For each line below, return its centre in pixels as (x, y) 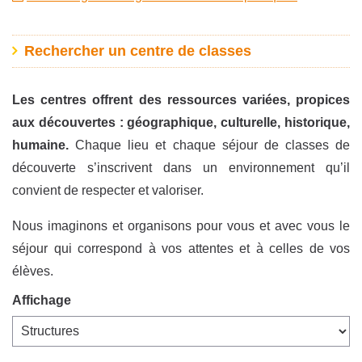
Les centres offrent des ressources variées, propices (181, 99)
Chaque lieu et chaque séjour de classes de (209, 145)
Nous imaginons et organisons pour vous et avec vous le (181, 225)
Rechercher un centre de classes (137, 51)
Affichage (42, 300)
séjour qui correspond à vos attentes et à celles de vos (181, 248)
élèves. (33, 271)
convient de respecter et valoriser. (108, 190)
